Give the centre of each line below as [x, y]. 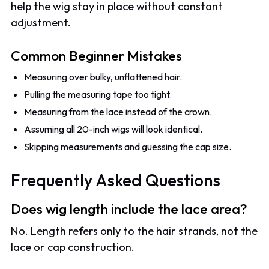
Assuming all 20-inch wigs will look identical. [113, 129]
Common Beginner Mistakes [97, 55]
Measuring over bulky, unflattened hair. [103, 77]
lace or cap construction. [73, 247]
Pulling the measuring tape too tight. [98, 95]
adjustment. [41, 23]
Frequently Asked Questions [116, 180]
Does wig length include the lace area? [129, 208]
